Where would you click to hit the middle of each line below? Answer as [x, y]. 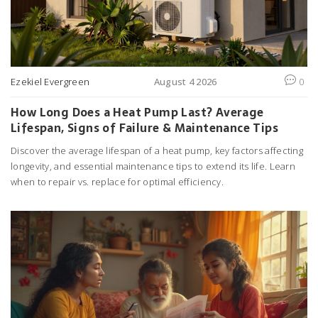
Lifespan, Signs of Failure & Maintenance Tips [144, 128]
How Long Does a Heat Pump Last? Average [137, 113]
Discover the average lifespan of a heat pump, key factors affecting [157, 151]
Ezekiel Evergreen [50, 82]
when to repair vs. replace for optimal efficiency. [117, 182]
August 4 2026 [185, 82]
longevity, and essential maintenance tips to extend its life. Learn [153, 166]
